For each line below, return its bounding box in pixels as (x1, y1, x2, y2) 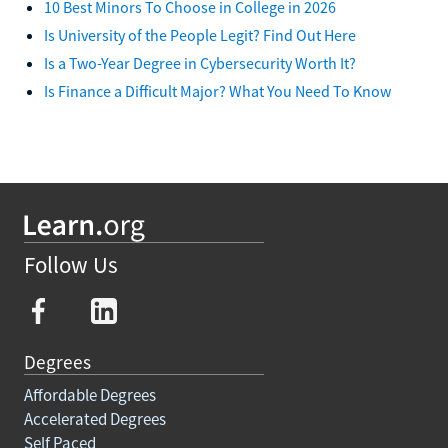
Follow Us (24, 250, 118, 280)
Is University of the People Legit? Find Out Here (44, 24, 356, 45)
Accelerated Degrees (24, 407, 166, 430)
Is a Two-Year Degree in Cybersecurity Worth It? (44, 52, 356, 73)
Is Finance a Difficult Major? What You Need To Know (44, 80, 391, 101)
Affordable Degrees (24, 383, 156, 406)
